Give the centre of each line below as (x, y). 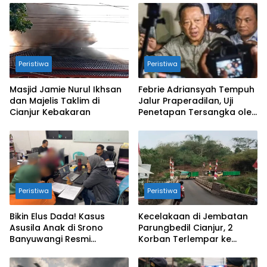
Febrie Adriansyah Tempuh (196, 89)
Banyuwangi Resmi (50, 239)
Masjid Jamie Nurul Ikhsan (66, 89)
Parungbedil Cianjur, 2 (186, 228)
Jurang (154, 251)
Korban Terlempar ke (185, 239)
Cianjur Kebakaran (50, 112)
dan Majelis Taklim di (55, 100)
